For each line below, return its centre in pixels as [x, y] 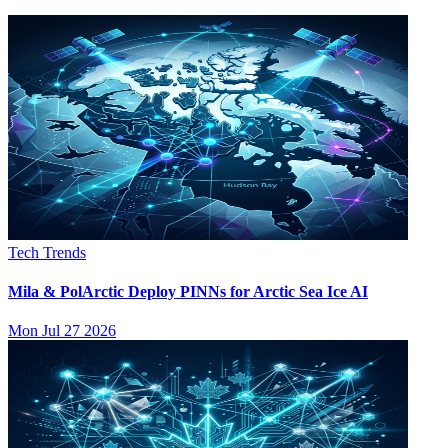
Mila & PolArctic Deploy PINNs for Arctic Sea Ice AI [188, 291]
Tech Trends [47, 252]
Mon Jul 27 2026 [62, 331]
